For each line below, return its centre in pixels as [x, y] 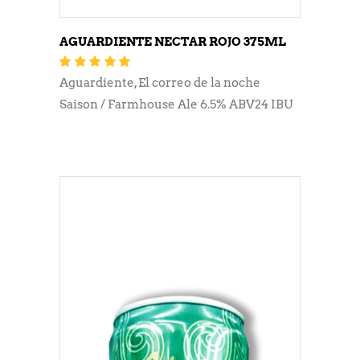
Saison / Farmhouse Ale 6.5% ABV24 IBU [176, 105]
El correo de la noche [199, 83]
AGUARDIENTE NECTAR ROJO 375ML [173, 42]
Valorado [157, 62]
